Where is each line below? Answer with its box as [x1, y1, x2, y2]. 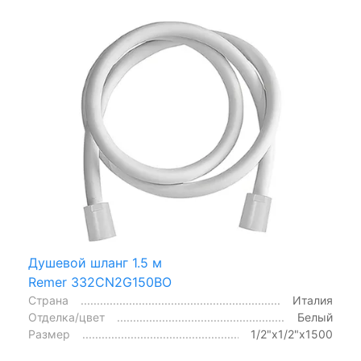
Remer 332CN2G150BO [28, 273, 172, 290]
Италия [293, 293, 333, 307]
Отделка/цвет [28, 309, 105, 324]
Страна [28, 293, 68, 307]
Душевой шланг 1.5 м [28, 254, 162, 271]
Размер [28, 326, 70, 341]
